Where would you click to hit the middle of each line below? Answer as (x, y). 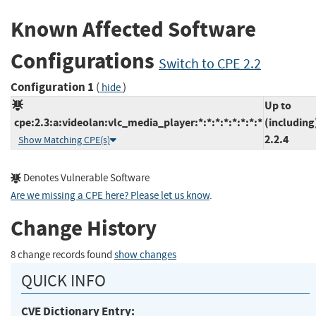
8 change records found (62, 255)
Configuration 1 (52, 87)
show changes (145, 255)
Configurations (85, 61)
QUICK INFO (63, 280)
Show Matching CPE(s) (64, 140)
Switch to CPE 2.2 (210, 64)
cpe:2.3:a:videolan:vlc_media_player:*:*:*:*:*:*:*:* (137, 122)
